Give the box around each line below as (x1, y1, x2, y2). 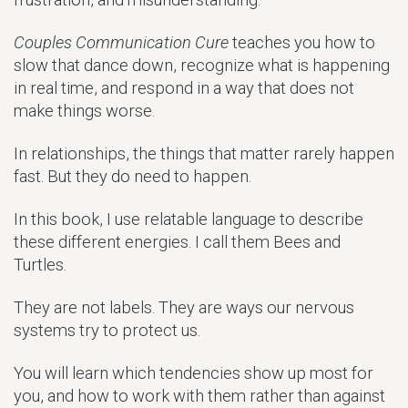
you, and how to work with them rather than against (14, 385, 385, 405)
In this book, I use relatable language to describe (14, 209, 363, 229)
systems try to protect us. (14, 320, 200, 340)
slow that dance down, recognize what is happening (14, 55, 390, 75)
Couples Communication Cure (14, 32, 229, 52)
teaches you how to (229, 32, 375, 52)
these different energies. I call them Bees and (14, 231, 341, 251)
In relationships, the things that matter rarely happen (14, 143, 394, 163)
